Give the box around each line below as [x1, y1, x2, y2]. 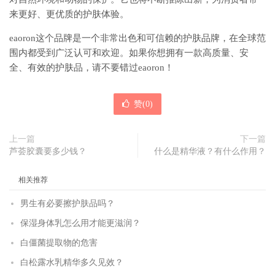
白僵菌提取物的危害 [20, 238, 98, 248]
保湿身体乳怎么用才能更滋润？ [20, 219, 141, 228]
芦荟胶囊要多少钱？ [9, 147, 87, 157]
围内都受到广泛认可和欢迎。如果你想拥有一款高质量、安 [9, 48, 249, 58]
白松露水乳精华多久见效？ [20, 258, 123, 268]
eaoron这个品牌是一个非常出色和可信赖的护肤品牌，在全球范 [9, 33, 266, 44]
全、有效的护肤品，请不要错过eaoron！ [9, 63, 174, 73]
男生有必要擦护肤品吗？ [20, 199, 115, 209]
